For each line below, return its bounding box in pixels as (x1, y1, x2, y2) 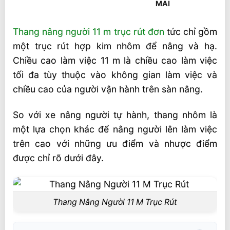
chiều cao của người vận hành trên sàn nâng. (13, 83, 203, 94)
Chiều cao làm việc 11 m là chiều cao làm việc (13, 54, 217, 66)
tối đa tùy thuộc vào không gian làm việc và (13, 69, 217, 80)
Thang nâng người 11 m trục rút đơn (13, 26, 164, 37)
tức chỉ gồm (164, 26, 218, 37)
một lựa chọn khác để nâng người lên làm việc (13, 124, 217, 135)
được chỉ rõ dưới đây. (13, 152, 104, 164)
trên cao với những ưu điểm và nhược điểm (13, 138, 217, 149)
